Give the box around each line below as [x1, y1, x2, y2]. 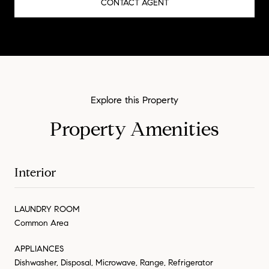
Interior [14, 165, 56, 180]
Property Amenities [50, 116, 219, 141]
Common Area [14, 217, 68, 228]
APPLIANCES [14, 243, 64, 254]
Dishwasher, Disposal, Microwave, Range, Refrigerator [14, 257, 213, 268]
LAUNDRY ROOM [14, 204, 80, 214]
